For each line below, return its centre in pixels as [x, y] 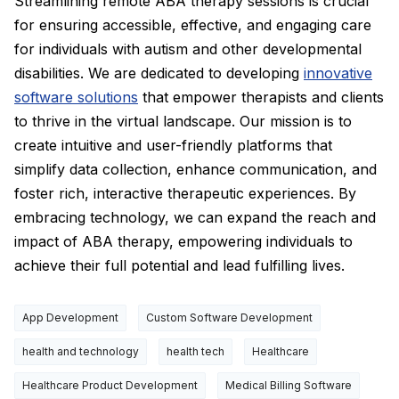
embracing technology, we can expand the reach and [195, 217]
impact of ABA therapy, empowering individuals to [183, 241]
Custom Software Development [229, 317]
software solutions [76, 97]
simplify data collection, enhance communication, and [195, 169]
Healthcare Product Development [110, 385]
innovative [338, 73]
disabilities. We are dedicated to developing [159, 73]
